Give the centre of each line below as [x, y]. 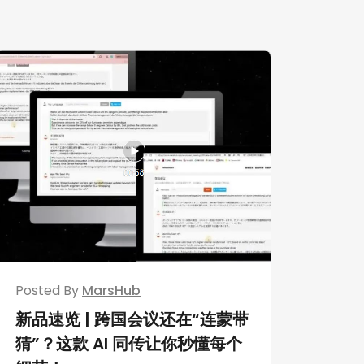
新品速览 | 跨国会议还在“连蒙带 [132, 319]
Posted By [49, 290]
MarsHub [111, 290]
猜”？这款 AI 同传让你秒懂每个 [129, 343]
